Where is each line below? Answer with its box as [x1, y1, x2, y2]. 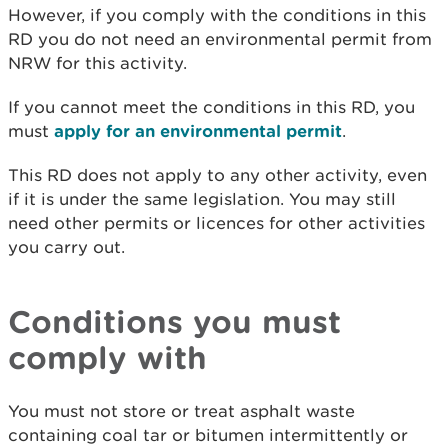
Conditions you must [8, 303, 341, 339]
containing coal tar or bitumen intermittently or [8, 425, 408, 445]
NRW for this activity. [8, 53, 187, 73]
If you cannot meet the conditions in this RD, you [8, 97, 415, 117]
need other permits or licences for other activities [8, 213, 425, 233]
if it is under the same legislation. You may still [8, 189, 396, 209]
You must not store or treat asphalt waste [8, 401, 355, 421]
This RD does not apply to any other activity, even [8, 165, 427, 185]
